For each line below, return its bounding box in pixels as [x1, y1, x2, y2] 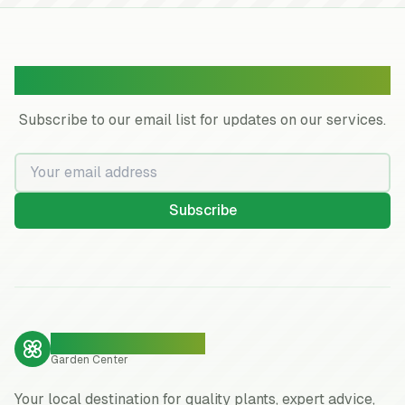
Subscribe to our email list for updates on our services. [19, 110, 386, 129]
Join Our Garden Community [54, 66, 351, 95]
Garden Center [51, 353, 128, 367]
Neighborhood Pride [51, 333, 205, 354]
